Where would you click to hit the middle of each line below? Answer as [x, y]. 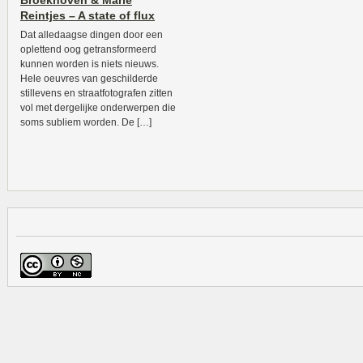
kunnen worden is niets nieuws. [90, 64]
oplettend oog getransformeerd [88, 49]
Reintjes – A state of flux [88, 15]
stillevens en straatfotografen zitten [96, 93]
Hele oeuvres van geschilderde [89, 79]
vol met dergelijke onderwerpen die [98, 108]
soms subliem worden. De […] [86, 122]
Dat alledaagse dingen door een [92, 35]
